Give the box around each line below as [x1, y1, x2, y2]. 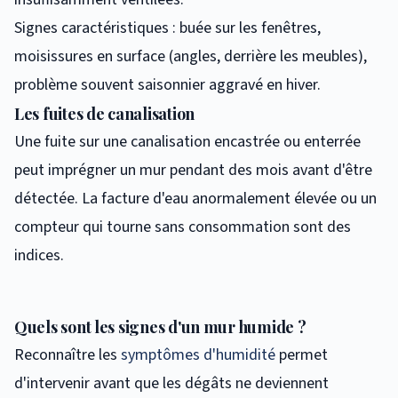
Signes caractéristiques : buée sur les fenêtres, [14, 16, 321, 39]
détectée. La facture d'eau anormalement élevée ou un [14, 187, 377, 210]
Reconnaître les [14, 343, 121, 366]
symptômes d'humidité [121, 343, 275, 366]
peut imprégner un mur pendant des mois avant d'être [14, 158, 372, 181]
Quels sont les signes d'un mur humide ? [14, 315, 306, 338]
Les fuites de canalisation [14, 102, 195, 124]
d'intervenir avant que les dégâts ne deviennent [14, 371, 329, 394]
